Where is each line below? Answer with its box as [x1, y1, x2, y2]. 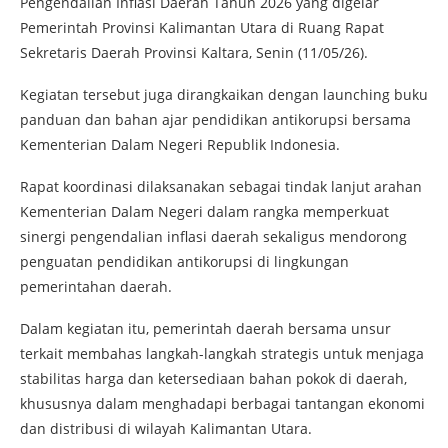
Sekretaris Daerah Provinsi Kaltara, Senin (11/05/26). [20, 43, 368, 63]
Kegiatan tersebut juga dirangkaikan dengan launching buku [20, 85, 428, 105]
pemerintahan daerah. [20, 277, 172, 297]
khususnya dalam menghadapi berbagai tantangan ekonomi [20, 394, 425, 414]
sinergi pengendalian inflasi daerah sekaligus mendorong [20, 227, 407, 247]
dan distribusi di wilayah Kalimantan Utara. [20, 419, 312, 439]
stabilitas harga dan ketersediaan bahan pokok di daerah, [20, 369, 407, 389]
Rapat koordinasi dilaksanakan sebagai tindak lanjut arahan [20, 177, 422, 197]
